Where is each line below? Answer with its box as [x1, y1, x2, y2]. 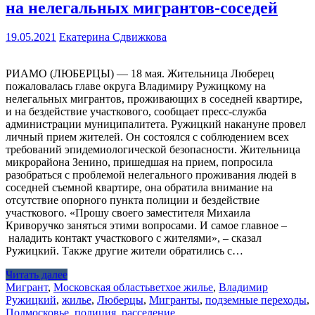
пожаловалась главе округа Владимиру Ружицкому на [6, 80, 266, 93]
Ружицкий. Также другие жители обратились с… [6, 245, 243, 257]
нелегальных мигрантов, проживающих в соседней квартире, [6, 93, 302, 105]
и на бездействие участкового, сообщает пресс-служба [6, 105, 266, 118]
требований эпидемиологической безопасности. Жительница [6, 143, 300, 156]
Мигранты [149, 294, 200, 307]
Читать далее [6, 269, 67, 281]
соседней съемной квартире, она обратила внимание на [6, 181, 273, 194]
